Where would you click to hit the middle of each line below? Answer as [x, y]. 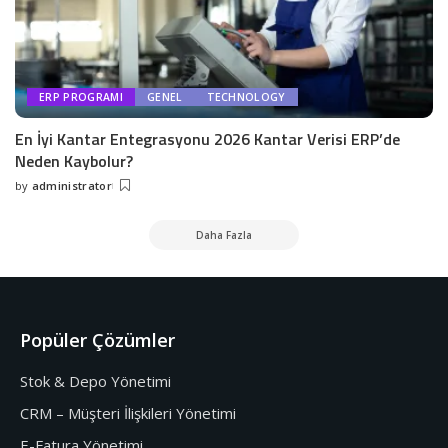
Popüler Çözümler [97, 339]
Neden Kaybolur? [74, 160]
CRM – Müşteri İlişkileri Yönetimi [128, 412]
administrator [71, 185]
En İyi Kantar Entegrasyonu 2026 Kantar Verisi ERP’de [207, 138]
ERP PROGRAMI [81, 96]
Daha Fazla [224, 234]
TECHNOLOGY [246, 96]
